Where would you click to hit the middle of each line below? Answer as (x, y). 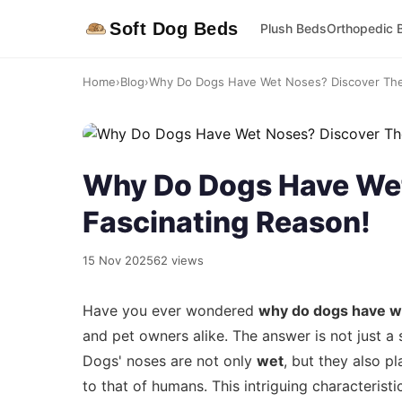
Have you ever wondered (170, 310)
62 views (179, 260)
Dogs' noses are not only (170, 361)
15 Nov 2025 (118, 260)
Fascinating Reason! (227, 222)
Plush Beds (293, 28)
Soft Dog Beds (174, 29)
